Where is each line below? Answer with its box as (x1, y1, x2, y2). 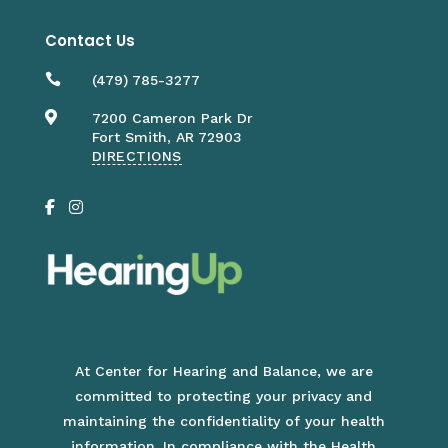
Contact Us (44, 29, 135, 51)
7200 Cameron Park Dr (91, 109, 253, 126)
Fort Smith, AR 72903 (91, 128, 242, 145)
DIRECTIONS (91, 147, 182, 164)
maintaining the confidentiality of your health (62, 412, 385, 429)
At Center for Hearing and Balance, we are (74, 362, 373, 379)
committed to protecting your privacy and (75, 387, 373, 404)
